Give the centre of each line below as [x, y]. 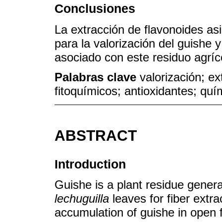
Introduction [90, 164]
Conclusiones [95, 9]
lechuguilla [82, 199]
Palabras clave [97, 77]
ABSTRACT [96, 136]
